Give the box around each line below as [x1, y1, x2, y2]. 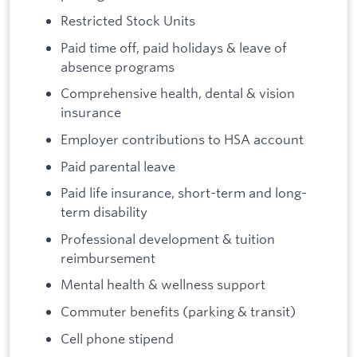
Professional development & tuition [61, 229, 275, 247]
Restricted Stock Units [61, 12, 195, 29]
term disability [61, 203, 147, 221]
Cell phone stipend [61, 329, 174, 347]
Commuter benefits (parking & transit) [61, 302, 296, 320]
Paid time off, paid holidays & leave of [61, 38, 287, 56]
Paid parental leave [61, 157, 175, 175]
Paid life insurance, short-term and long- [61, 184, 307, 202]
